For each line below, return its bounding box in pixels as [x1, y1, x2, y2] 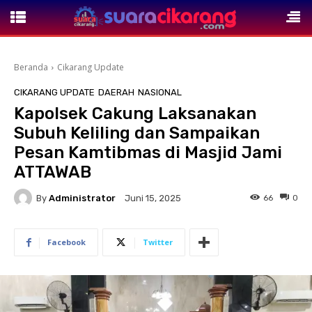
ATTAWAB [14, 162, 91, 182]
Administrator [49, 192, 116, 203]
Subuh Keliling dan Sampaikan [14, 123, 260, 143]
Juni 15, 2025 [125, 193, 181, 204]
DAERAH [98, 87, 134, 97]
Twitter [143, 237, 173, 247]
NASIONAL [138, 87, 182, 97]
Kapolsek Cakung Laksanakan [14, 104, 256, 123]
